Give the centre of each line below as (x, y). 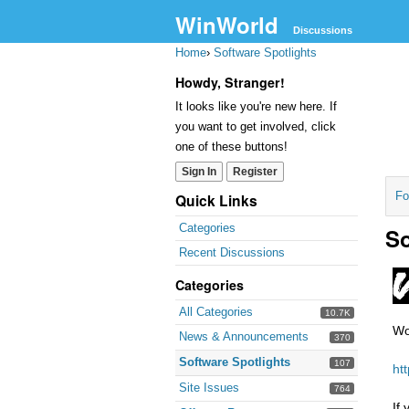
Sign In (199, 172)
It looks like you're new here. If (256, 106)
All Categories (216, 312)
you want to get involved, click (256, 126)
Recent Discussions (232, 252)
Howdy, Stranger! (230, 82)
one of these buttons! (231, 147)
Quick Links (216, 200)
